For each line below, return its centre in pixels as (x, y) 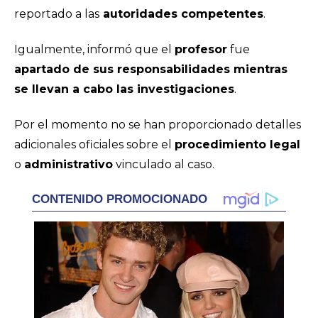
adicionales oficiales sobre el (94, 144)
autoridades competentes (181, 14)
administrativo (68, 164)
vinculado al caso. (164, 164)
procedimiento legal (237, 144)
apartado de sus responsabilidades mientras (151, 69)
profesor (201, 49)
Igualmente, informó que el (94, 49)
